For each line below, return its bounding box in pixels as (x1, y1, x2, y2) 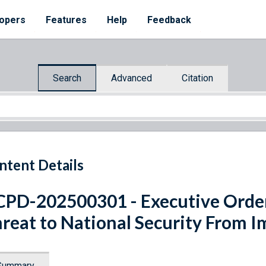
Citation (182, 72, 213, 84)
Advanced (111, 72, 152, 84)
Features (46, 14, 87, 26)
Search (53, 72, 81, 84)
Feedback (147, 14, 191, 26)
